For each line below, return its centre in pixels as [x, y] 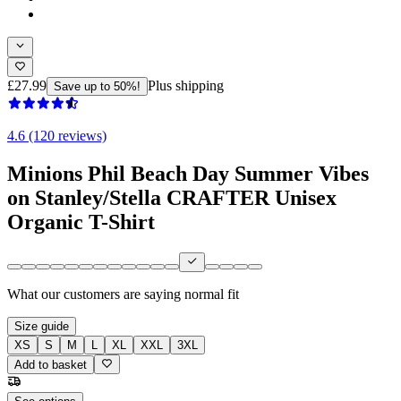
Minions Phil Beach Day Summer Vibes [188, 173]
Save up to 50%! [97, 86]
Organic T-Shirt [81, 222]
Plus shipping [186, 85]
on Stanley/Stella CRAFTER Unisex [172, 197]
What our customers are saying [94, 294]
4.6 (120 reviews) [57, 135]
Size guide [42, 327]
